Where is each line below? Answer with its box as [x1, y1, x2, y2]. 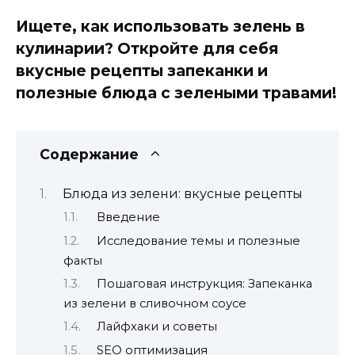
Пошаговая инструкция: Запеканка [96, 276, 312, 291]
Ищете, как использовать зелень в [16, 16, 305, 36]
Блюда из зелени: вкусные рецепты [63, 185, 303, 201]
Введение [96, 210, 160, 225]
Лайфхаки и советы [96, 319, 217, 334]
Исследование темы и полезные [96, 233, 300, 248]
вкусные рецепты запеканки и [16, 60, 268, 80]
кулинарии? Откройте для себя [16, 38, 278, 58]
